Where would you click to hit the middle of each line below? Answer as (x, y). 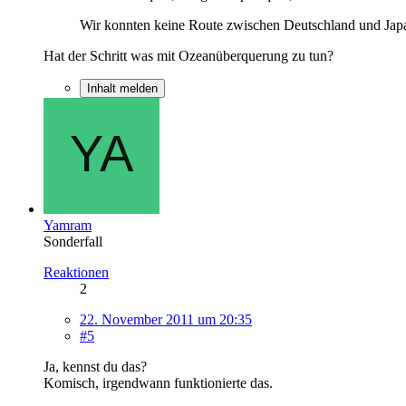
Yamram (68, 225)
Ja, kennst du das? (95, 366)
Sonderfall (73, 241)
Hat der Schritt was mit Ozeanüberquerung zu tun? (188, 55)
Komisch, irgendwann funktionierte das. (158, 382)
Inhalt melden (122, 88)
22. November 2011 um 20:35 (166, 319)
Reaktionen (76, 272)
